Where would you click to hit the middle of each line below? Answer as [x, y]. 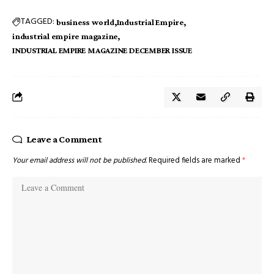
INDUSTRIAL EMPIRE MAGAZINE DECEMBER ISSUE [102, 50]
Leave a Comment [64, 139]
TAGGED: [38, 22]
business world [85, 22]
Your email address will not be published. [80, 161]
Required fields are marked [195, 161]
